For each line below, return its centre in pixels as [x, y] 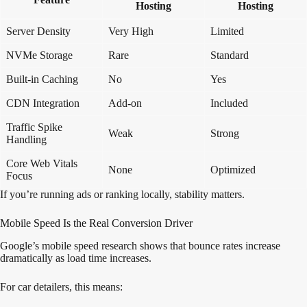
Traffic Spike [34, 127]
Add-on [125, 103]
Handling [26, 140]
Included [229, 103]
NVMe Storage [39, 56]
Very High [131, 32]
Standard [230, 56]
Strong [225, 134]
